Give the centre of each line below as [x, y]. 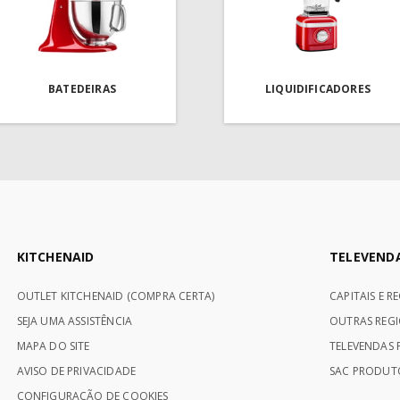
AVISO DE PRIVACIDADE [76, 371]
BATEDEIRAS [82, 89]
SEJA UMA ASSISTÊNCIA [75, 321]
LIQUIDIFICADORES [318, 89]
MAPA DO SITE [53, 346]
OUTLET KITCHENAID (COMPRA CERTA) [116, 296]
